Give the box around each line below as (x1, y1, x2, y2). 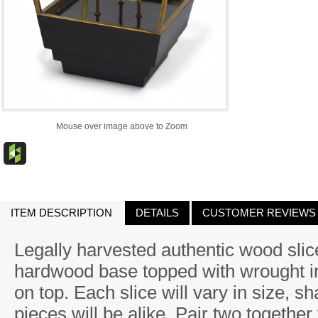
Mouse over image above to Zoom (56, 121, 188, 131)
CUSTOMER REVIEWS (202, 207, 316, 219)
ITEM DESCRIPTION (11, 207, 112, 219)
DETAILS (136, 207, 179, 219)
